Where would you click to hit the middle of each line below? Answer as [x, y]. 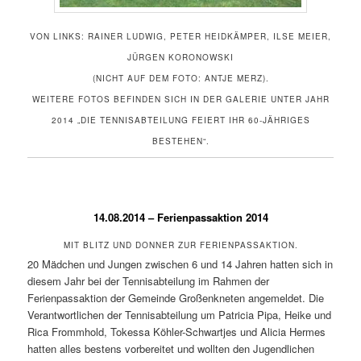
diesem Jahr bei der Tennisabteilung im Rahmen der [149, 280]
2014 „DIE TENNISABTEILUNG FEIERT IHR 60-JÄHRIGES [180, 120]
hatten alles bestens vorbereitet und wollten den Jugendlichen [171, 348]
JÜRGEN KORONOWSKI [180, 58]
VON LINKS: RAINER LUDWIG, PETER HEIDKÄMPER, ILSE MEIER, [180, 37]
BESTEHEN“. [180, 141]
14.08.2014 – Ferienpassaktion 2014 [180, 218]
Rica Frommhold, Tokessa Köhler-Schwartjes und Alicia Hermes [177, 331]
